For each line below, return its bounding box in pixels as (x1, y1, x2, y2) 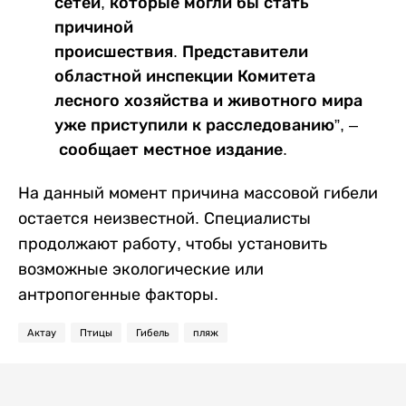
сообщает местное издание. (54, 140, 287, 159)
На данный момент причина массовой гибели (18, 184, 378, 202)
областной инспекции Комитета (54, 67, 315, 85)
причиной (54, 18, 133, 36)
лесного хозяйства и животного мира (54, 92, 362, 110)
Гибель (136, 327, 169, 338)
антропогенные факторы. (18, 285, 218, 304)
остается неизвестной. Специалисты (18, 209, 311, 227)
